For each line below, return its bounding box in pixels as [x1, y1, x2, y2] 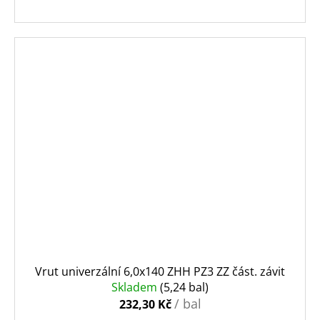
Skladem [111, 279, 160, 295]
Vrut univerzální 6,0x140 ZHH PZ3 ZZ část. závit [35, 263, 285, 279]
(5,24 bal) [160, 279, 209, 295]
